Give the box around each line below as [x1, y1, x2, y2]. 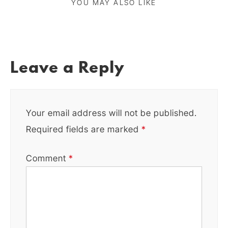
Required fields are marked [26, 124, 141, 134]
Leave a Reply [10, 59, 124, 78]
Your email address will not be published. [26, 107, 197, 118]
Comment [26, 153, 69, 163]
